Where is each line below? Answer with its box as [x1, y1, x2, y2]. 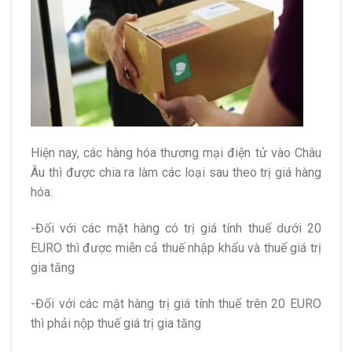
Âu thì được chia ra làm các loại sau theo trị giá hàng [31, 165, 321, 180]
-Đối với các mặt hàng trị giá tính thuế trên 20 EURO [31, 295, 321, 311]
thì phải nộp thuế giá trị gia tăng [31, 315, 201, 331]
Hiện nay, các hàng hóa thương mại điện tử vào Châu [31, 145, 321, 160]
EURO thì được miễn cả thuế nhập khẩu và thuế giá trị [31, 240, 321, 255]
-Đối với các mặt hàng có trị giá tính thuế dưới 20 [31, 220, 321, 236]
